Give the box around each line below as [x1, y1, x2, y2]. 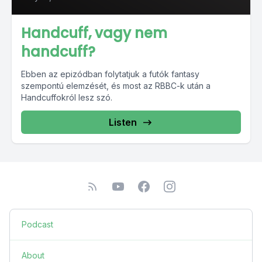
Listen [109, 116, 137, 128]
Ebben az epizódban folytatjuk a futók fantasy [21, 68, 199, 79]
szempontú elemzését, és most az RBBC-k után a [21, 80, 211, 91]
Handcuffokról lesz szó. [21, 92, 115, 102]
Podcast [22, 219, 53, 229]
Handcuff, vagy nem [21, 23, 167, 43]
